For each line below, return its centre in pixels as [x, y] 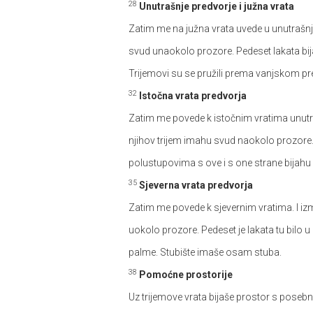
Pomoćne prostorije [186, 275]
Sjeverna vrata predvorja [196, 185]
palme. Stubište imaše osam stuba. [205, 252]
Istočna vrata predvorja [193, 96]
